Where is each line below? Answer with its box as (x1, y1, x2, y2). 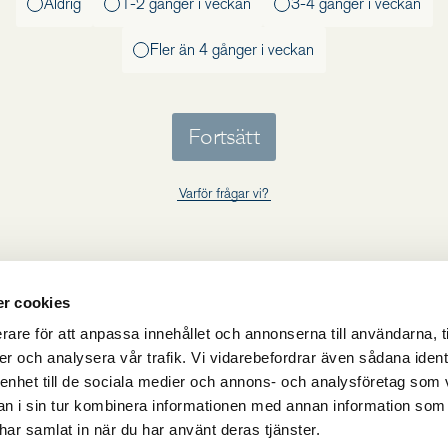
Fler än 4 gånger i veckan (150, 40, 314, 60)
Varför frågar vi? (178, 185, 269, 202)
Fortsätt (188, 122, 260, 153)
